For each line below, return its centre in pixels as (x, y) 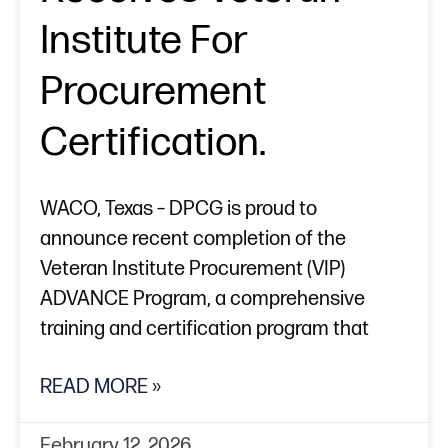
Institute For (143, 41)
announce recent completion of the (193, 239)
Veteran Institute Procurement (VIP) (192, 269)
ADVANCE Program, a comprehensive (202, 299)
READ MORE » (100, 387)
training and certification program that (204, 329)
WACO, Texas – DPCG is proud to (178, 209)
